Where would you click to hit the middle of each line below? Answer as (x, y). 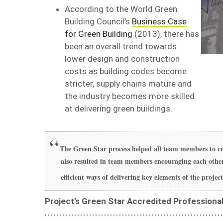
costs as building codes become (126, 71)
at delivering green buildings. (118, 109)
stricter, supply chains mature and (128, 84)
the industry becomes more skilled (130, 96)
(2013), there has (166, 34)
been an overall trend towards (121, 47)
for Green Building (99, 34)
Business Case (159, 22)
